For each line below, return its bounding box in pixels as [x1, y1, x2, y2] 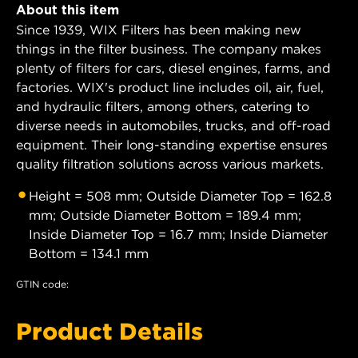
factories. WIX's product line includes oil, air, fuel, [16, 78, 324, 95]
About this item [16, 2, 119, 18]
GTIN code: [16, 277, 69, 290]
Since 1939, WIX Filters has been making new [16, 21, 301, 38]
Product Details [16, 316, 203, 344]
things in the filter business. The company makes [16, 40, 321, 57]
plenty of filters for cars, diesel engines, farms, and [16, 59, 331, 76]
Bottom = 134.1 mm [29, 245, 149, 261]
